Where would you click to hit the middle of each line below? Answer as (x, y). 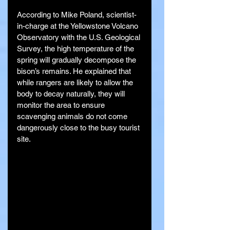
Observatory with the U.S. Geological (80, 37)
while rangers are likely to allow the (76, 83)
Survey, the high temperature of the (76, 49)
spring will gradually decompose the (78, 60)
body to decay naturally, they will (72, 94)
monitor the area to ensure (62, 105)
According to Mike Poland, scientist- (77, 15)
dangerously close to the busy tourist (79, 128)
